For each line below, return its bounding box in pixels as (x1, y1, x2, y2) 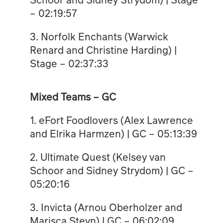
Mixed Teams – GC (29, 89, 116, 104)
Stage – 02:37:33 (29, 56, 109, 70)
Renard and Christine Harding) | (29, 42, 177, 57)
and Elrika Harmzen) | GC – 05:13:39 (29, 126, 197, 140)
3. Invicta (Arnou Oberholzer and (29, 200, 182, 214)
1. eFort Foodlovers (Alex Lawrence (29, 112, 193, 127)
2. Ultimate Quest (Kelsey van (29, 149, 166, 164)
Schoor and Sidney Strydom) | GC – (29, 163, 194, 177)
